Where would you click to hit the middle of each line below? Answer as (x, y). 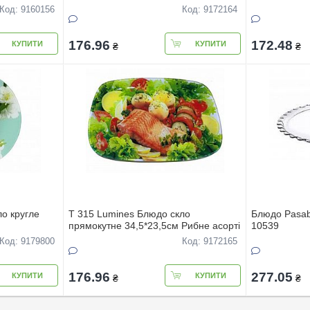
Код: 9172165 (210, 241)
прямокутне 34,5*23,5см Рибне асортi (154, 225)
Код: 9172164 (210, 9)
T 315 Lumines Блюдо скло (129, 213)
